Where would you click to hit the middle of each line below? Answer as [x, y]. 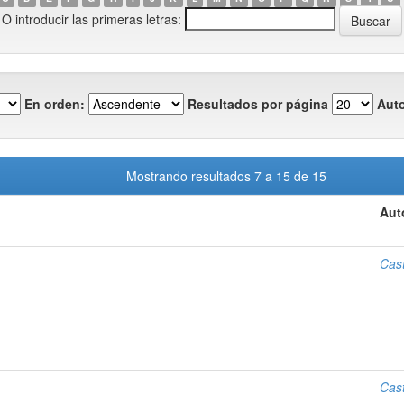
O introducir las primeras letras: [92, 18]
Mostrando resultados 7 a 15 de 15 [228, 176]
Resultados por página [258, 103]
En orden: [55, 103]
